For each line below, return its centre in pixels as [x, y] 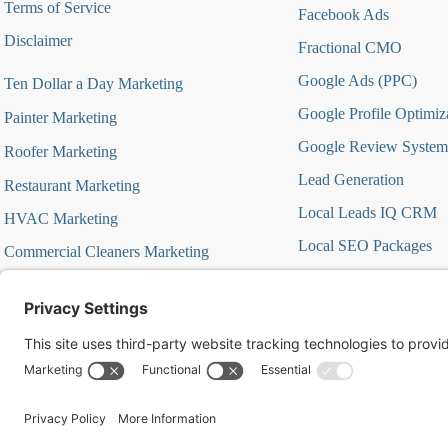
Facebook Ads [343, 14]
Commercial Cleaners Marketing [106, 251]
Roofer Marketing [60, 151]
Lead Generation [350, 179]
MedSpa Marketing [65, 284]
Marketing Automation [369, 278]
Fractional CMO [349, 47]
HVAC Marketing [61, 218]
